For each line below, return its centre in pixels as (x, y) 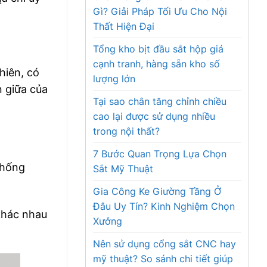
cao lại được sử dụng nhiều (154, 116)
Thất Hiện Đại (124, 26)
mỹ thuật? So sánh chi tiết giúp (163, 259)
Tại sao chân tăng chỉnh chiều (160, 101)
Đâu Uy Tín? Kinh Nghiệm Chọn (164, 206)
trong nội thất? (126, 131)
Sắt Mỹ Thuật (123, 169)
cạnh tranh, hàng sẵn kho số (156, 64)
